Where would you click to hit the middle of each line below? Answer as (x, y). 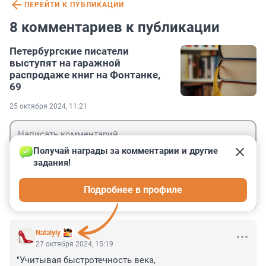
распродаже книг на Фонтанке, (85, 75)
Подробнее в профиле (133, 190)
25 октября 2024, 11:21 (48, 107)
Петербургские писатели (69, 51)
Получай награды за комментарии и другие (127, 151)
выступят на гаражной (65, 63)
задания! (52, 163)
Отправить (217, 192)
